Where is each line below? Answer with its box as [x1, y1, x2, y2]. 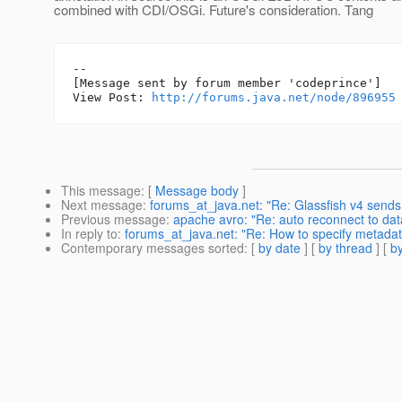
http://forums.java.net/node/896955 [152, 91, 396, 105]
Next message [61, 196, 143, 214]
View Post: [73, 91, 152, 105]
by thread [319, 239, 372, 258]
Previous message [61, 210, 166, 229]
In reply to [61, 224, 118, 243]
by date [258, 239, 301, 258]
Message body [155, 181, 239, 200]
